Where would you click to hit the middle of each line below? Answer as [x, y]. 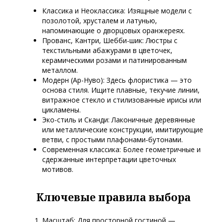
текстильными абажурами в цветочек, [107, 51]
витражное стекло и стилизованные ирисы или [122, 100]
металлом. [60, 70]
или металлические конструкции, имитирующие [123, 130]
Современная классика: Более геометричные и [121, 150]
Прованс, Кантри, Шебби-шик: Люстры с [110, 41]
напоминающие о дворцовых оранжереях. [113, 31]
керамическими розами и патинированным [114, 60]
